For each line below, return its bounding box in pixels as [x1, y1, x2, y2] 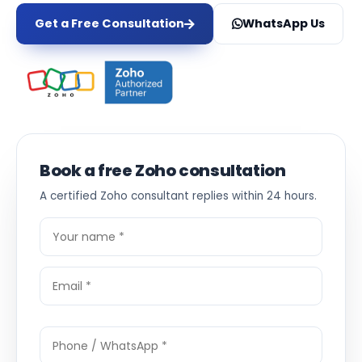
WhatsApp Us [242, 15, 325, 32]
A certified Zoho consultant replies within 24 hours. [40, 188, 317, 204]
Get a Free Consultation [35, 15, 184, 32]
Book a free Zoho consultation [40, 159, 286, 182]
